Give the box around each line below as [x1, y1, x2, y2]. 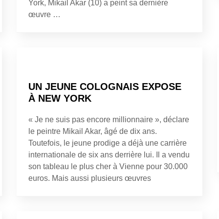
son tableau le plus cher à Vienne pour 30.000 [28, 162, 188, 171]
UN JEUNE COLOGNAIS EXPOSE [28, 81, 181, 92]
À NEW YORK [28, 92, 91, 104]
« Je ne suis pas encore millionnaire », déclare [28, 115, 189, 124]
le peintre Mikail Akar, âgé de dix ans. [28, 127, 157, 135]
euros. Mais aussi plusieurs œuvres [28, 174, 151, 182]
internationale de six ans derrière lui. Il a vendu [28, 150, 190, 159]
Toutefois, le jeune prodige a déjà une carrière [28, 138, 187, 147]
